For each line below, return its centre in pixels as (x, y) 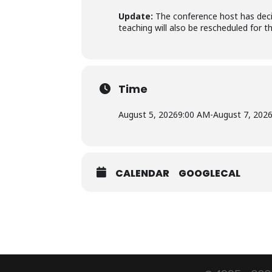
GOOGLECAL (210, 173)
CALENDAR (143, 173)
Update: (136, 16)
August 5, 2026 (148, 114)
